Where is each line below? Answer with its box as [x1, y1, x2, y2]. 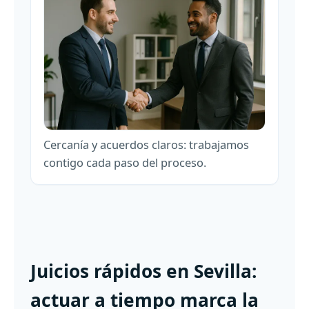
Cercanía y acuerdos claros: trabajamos [43, 137, 249, 153]
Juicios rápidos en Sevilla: [30, 259, 257, 284]
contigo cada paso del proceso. [43, 154, 206, 171]
